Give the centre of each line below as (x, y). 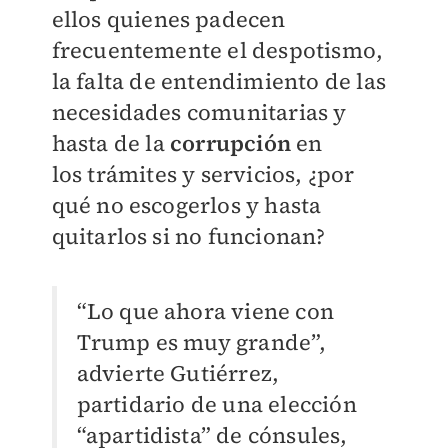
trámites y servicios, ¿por (221, 174)
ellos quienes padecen (168, 19)
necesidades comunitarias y (199, 112)
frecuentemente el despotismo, (217, 50)
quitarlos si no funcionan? (188, 236)
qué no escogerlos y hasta (186, 205)
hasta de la (110, 143)
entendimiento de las (273, 81)
